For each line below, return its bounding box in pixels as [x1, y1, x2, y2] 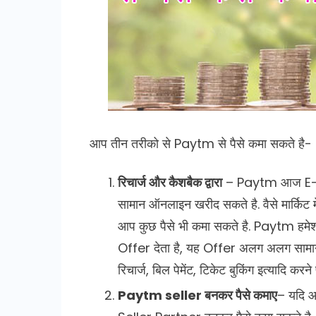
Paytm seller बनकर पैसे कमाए [118, 286, 277, 304]
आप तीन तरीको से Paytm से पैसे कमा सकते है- [90, 134, 312, 152]
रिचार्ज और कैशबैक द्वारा [118, 173, 222, 191]
